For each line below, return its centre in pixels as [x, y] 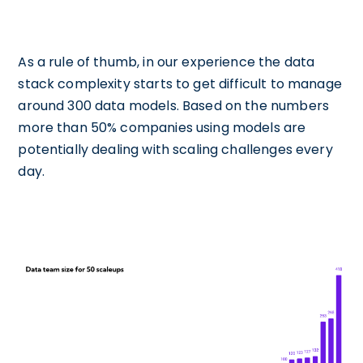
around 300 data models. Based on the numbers [173, 106]
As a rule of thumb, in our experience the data [167, 62]
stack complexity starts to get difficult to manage [180, 84]
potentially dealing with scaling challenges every [175, 150]
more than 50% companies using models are [162, 128]
